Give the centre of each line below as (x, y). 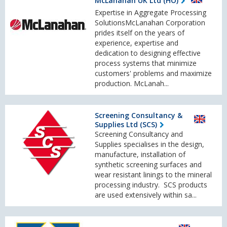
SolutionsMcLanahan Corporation (150, 23)
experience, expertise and (137, 43)
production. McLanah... (132, 84)
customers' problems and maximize (153, 73)
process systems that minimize (146, 63)
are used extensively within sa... (146, 195)
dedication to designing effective (148, 53)
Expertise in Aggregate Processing (150, 13)
